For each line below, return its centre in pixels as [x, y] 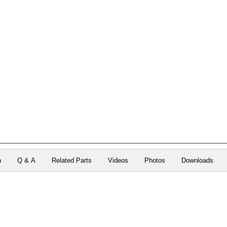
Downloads [197, 160]
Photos [155, 160]
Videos [118, 160]
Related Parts [71, 160]
